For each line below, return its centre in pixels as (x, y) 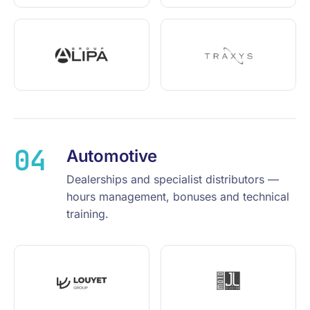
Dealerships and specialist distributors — (173, 179)
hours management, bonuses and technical (178, 197)
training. (88, 214)
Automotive (112, 156)
